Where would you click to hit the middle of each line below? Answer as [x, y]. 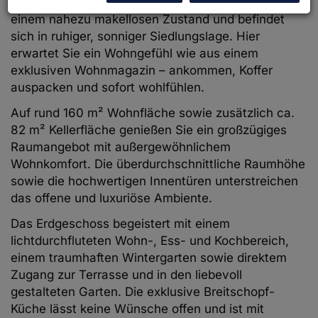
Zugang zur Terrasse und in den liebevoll [126, 275]
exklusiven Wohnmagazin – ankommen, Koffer [142, 71]
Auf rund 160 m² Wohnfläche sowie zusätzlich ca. [153, 113]
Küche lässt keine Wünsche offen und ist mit [137, 309]
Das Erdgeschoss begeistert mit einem [120, 224]
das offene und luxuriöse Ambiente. [111, 198]
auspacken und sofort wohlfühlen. [108, 88]
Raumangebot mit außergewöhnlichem [121, 147]
